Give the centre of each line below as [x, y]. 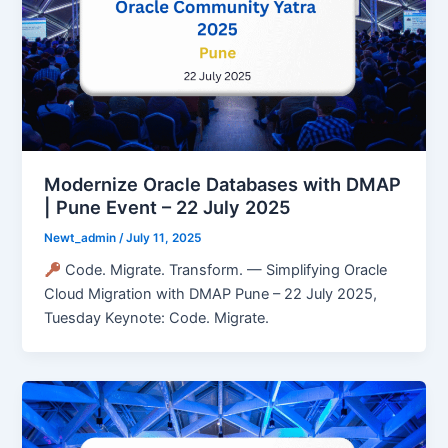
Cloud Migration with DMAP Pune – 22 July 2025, [211, 294]
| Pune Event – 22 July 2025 [168, 206]
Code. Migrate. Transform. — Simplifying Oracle [223, 270]
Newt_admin [82, 237]
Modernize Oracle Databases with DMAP [223, 183]
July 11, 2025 [164, 237]
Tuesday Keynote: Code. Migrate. [157, 318]
